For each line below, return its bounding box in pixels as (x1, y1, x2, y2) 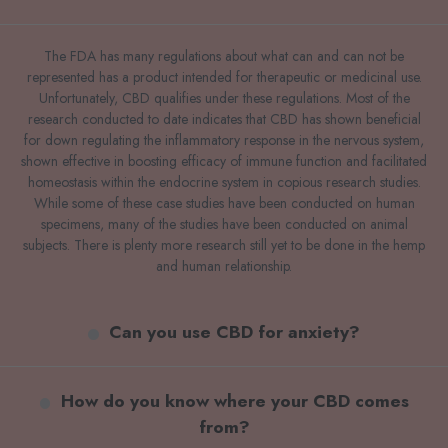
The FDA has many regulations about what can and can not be (44, 46, 404, 67)
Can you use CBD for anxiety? (109, 319, 360, 346)
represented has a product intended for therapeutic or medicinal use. (26, 67, 422, 88)
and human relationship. (156, 256, 292, 277)
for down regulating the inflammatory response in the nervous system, (24, 130, 424, 151)
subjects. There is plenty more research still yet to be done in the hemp (23, 235, 425, 256)
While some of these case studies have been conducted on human (33, 193, 415, 214)
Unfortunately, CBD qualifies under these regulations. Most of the (38, 88, 410, 109)
